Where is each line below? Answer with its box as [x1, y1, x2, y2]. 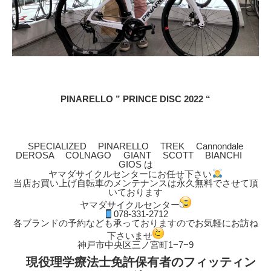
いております [108, 186, 163, 197]
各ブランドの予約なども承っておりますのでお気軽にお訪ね [13, 218, 258, 229]
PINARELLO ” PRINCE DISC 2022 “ [60, 94, 211, 105]
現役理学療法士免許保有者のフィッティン [15, 255, 256, 269]
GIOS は [118, 159, 153, 170]
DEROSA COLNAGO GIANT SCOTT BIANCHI [15, 150, 256, 161]
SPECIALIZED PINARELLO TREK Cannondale [28, 141, 243, 152]
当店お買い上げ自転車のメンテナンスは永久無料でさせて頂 [13, 177, 258, 188]
